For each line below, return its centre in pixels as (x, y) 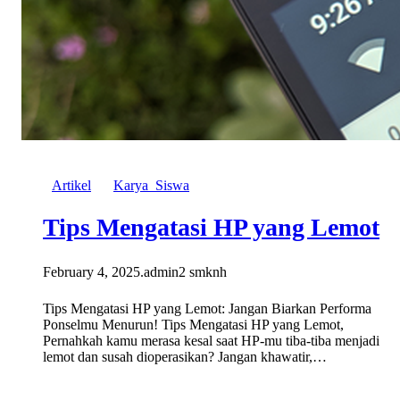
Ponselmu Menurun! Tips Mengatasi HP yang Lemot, (193, 325)
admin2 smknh (185, 272)
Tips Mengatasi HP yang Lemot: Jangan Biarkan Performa (207, 309)
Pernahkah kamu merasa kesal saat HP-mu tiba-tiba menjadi (211, 341)
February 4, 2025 (92, 272)
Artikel (71, 186)
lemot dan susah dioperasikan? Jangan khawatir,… (185, 357)
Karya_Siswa (151, 186)
